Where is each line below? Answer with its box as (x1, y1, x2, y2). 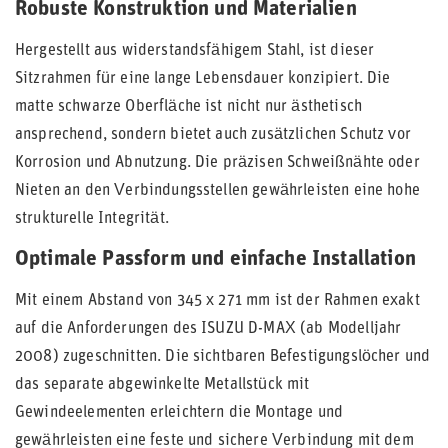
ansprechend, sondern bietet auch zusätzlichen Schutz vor (15, 127, 411, 143)
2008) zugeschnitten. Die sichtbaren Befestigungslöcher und (15, 349, 431, 365)
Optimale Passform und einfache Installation (15, 249, 416, 270)
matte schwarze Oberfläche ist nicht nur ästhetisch (15, 99, 363, 115)
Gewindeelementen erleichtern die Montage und (15, 405, 344, 421)
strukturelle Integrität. (15, 211, 169, 227)
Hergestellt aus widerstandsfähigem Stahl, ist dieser (15, 43, 375, 59)
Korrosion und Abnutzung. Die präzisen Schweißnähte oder (15, 155, 420, 171)
